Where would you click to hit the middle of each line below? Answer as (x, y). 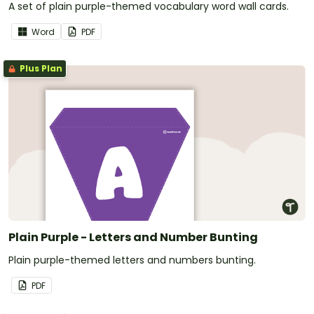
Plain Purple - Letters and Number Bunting (133, 237)
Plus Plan (40, 69)
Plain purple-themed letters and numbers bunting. (132, 260)
